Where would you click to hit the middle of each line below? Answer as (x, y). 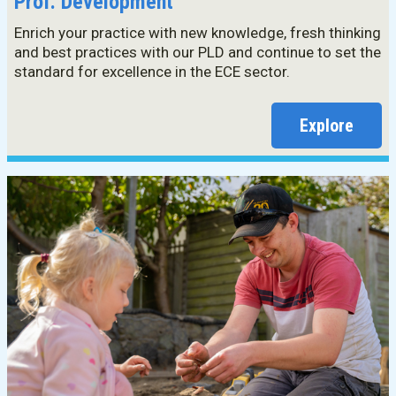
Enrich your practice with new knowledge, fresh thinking (198, 33)
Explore (327, 126)
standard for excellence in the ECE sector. (152, 72)
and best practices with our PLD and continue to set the (198, 52)
